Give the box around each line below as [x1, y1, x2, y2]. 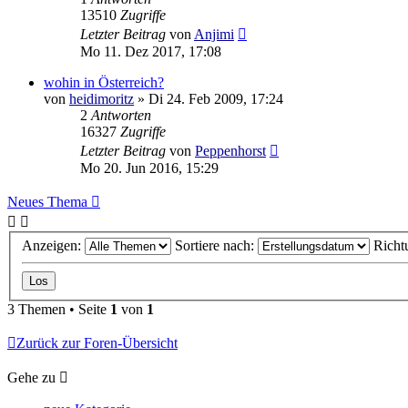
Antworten [91, 107, 151, 123]
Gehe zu [7, 370, 56, 386]
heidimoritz [69, 90, 134, 107]
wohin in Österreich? [44, 74, 164, 90]
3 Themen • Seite [7, 301, 110, 318]
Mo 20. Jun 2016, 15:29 [80, 159, 219, 176]
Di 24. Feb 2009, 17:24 [148, 90, 283, 107]
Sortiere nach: [175, 238, 258, 254]
